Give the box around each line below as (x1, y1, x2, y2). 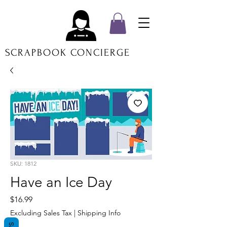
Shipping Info (78, 208, 121, 217)
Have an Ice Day (10, 174, 112, 191)
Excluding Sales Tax (10, 208, 72, 217)
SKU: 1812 (10, 160, 36, 167)
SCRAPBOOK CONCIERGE (5, 47, 130, 58)
